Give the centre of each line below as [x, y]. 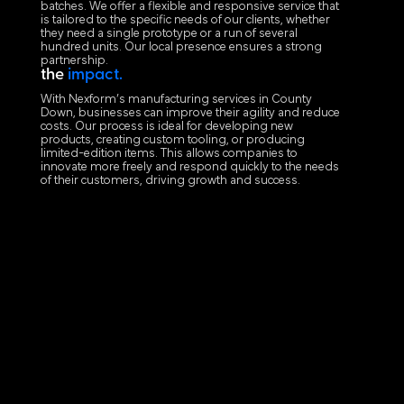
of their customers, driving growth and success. [170, 181]
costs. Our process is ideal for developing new [166, 127]
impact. [95, 76]
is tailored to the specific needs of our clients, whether [185, 21]
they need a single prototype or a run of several [169, 34]
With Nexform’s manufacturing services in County [176, 100]
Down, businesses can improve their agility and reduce [190, 114]
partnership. [74, 61]
